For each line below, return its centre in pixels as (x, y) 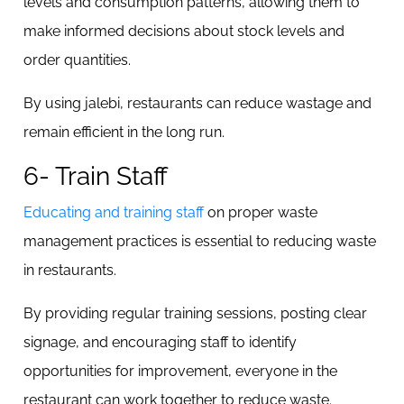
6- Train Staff (96, 176)
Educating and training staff (114, 212)
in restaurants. (72, 270)
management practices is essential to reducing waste (200, 241)
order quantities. (79, 60)
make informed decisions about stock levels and (184, 31)
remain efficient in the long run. (124, 132)
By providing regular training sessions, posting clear (195, 313)
